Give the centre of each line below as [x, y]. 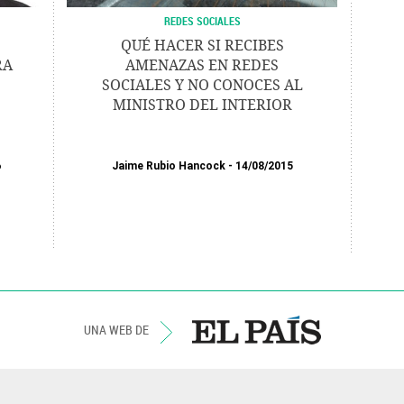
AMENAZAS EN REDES [202, 65]
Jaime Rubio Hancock [168, 166]
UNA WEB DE [117, 330]
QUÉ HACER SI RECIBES [202, 46]
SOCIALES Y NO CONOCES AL [202, 85]
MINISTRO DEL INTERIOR [202, 105]
